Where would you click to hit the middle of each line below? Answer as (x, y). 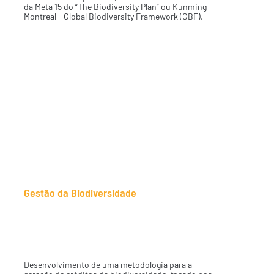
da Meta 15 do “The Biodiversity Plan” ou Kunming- (117, 7)
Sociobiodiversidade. (97, 230)
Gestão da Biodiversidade (80, 192)
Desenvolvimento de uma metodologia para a (108, 264)
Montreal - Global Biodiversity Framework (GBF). (114, 17)
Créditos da (63, 213)
